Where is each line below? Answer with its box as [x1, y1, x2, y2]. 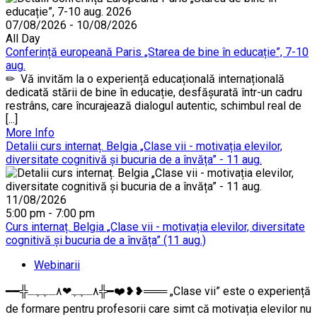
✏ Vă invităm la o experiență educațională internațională [6, 71, 284, 86]
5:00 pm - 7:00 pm [6, 206, 95, 220]
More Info [6, 125, 54, 139]
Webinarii [34, 258, 80, 272]
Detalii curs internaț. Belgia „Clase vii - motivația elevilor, [6, 139, 282, 153]
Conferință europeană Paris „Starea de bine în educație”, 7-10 [6, 45, 309, 59]
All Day [6, 31, 40, 45]
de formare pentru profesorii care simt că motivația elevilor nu [6, 301, 311, 316]
